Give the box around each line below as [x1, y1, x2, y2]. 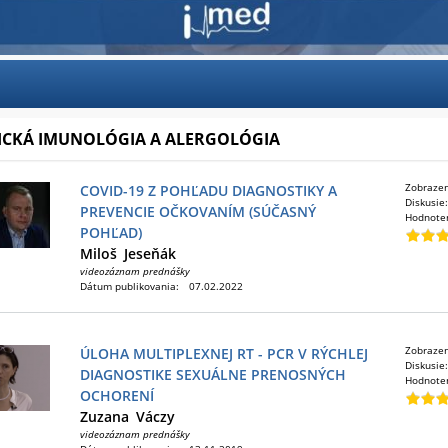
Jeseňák [124, 244, 176, 263]
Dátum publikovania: [80, 279, 179, 293]
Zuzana [80, 407, 129, 426]
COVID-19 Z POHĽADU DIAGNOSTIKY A [80, 181, 337, 200]
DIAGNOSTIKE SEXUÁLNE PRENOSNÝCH [80, 365, 346, 384]
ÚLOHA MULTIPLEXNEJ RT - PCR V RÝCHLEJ [80, 344, 368, 363]
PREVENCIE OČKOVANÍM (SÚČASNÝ [80, 202, 316, 221]
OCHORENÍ [80, 386, 154, 405]
